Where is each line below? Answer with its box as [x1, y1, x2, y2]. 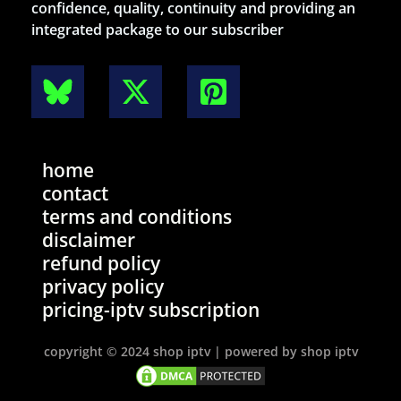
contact [42, 180, 108, 206]
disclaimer [42, 226, 135, 252]
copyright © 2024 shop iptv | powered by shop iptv [43, 342, 358, 360]
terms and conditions [42, 203, 232, 229]
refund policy [42, 250, 160, 276]
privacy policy [42, 273, 164, 299]
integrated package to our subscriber [31, 19, 284, 39]
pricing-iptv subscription [42, 296, 260, 322]
